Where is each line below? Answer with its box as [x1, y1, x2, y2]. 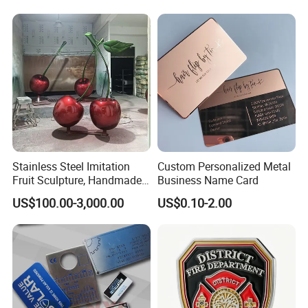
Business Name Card [157, 173, 258, 188]
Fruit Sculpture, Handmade [12, 173, 142, 188]
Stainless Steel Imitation [12, 159, 131, 175]
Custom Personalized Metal [157, 159, 291, 175]
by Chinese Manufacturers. [12, 186, 143, 202]
